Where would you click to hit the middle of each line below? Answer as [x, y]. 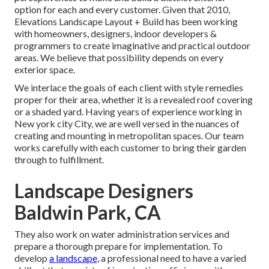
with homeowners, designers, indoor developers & [116, 34]
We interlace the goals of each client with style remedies [129, 88]
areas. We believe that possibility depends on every [119, 58]
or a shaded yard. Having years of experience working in [128, 112]
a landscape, [74, 258]
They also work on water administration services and [122, 234]
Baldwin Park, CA [88, 213]
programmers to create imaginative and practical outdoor [132, 46]
